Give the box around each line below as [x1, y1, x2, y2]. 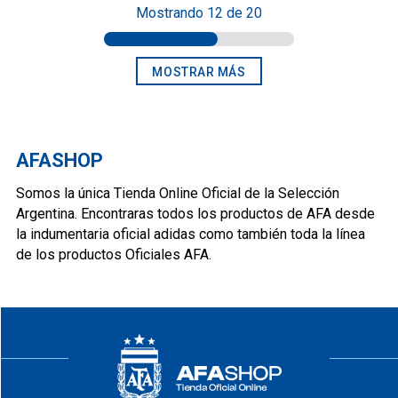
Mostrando [136, 4, 207, 21]
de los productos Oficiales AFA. [16, 245, 211, 263]
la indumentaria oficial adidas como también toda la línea [16, 225, 365, 243]
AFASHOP [16, 148, 103, 171]
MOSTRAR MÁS [152, 64, 246, 79]
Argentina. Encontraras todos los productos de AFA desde [16, 204, 375, 222]
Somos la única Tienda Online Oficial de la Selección [16, 184, 339, 202]
